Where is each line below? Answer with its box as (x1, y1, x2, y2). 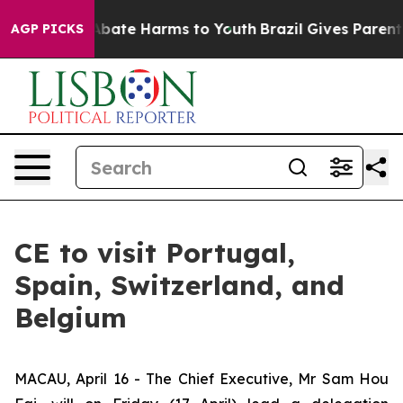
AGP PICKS (11, 21, 84, 37)
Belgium (14, 300, 127, 335)
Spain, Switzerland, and (14, 268, 345, 302)
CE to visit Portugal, (14, 236, 295, 270)
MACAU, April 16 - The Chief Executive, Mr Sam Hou (14, 370, 389, 388)
